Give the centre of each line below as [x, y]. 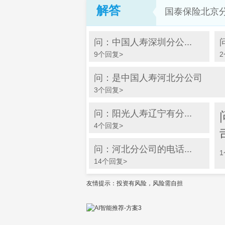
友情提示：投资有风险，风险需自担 [135, 183]
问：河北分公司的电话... [143, 149]
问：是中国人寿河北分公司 [148, 78]
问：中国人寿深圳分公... [143, 42]
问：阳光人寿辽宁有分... [143, 114]
